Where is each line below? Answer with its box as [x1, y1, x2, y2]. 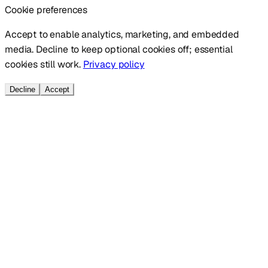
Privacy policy [83, 57, 145, 71]
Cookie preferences [5, 3, 88, 16]
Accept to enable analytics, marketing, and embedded [5, 28, 239, 41]
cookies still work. [5, 57, 81, 71]
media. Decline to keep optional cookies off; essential [5, 42, 233, 56]
